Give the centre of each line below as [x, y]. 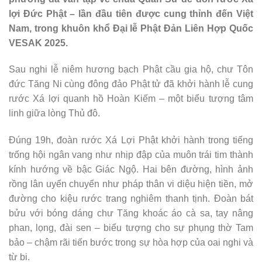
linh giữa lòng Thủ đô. [54, 113]
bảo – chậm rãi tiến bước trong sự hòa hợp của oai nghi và [131, 243]
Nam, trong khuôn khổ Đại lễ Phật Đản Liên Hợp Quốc [131, 28]
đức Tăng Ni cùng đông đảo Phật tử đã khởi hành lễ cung [131, 84]
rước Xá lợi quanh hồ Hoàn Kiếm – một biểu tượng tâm [131, 99]
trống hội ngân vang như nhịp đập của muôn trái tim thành [131, 155]
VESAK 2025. [38, 43]
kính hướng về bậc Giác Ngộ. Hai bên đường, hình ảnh [131, 170]
